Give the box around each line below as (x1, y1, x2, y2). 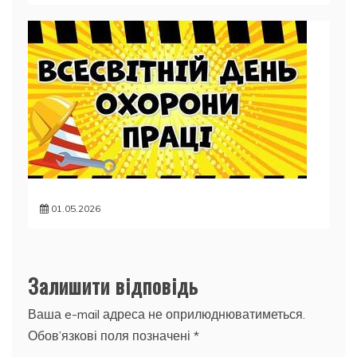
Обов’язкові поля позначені (28, 328, 194, 344)
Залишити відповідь (28, 270, 198, 302)
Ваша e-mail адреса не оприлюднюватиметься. (28, 306, 305, 323)
